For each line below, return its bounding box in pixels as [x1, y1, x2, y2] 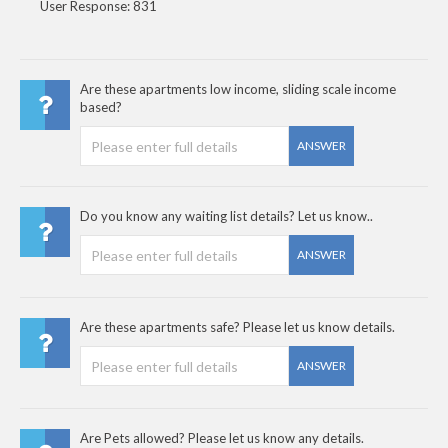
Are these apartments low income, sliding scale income [80, 81, 396, 97]
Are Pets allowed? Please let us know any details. [80, 430, 364, 446]
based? [80, 99, 122, 115]
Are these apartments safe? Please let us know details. [80, 319, 395, 335]
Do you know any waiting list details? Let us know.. [80, 208, 373, 224]
